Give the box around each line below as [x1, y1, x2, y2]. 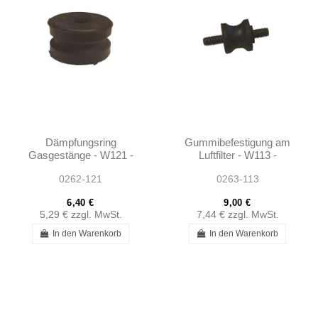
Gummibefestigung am [185, 136, 290, 149]
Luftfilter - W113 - [198, 149, 277, 162]
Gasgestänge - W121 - [28, 149, 133, 162]
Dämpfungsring [45, 136, 116, 149]
